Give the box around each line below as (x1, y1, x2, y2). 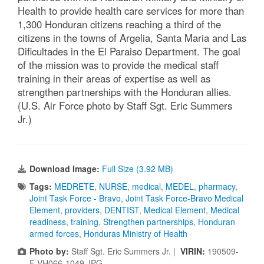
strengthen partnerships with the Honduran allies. (18, 85, 232, 100)
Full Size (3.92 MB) (102, 163, 173, 175)
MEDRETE (54, 180, 94, 193)
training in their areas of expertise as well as (18, 71, 210, 86)
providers (65, 204, 100, 216)
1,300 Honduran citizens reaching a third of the (18, 17, 221, 32)
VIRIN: (180, 245, 207, 258)
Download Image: (29, 163, 102, 175)
